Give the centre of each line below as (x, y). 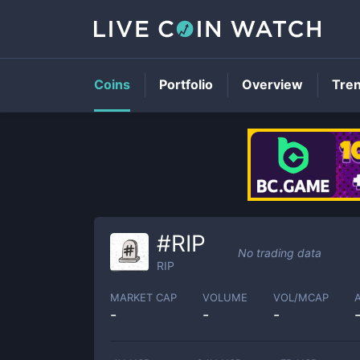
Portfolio (186, 84)
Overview (272, 84)
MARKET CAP (143, 297)
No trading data (280, 252)
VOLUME (225, 297)
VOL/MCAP (301, 297)
